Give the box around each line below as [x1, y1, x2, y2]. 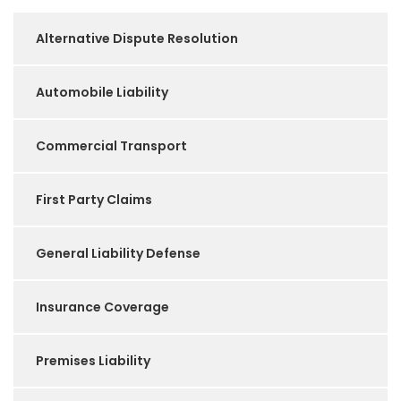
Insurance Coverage [36, 298, 169, 317]
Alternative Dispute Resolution [36, 30, 238, 48]
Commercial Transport [36, 137, 187, 156]
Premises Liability [36, 352, 150, 371]
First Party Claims [36, 191, 152, 209]
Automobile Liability [36, 83, 168, 102]
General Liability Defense [36, 244, 200, 263]
